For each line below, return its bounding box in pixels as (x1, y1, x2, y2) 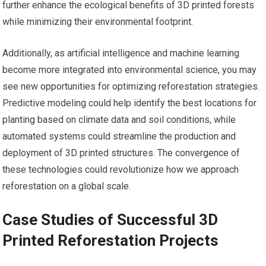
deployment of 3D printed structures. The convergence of (2, 147, 240, 159)
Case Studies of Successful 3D (2, 210, 218, 229)
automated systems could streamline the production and (2, 130, 236, 142)
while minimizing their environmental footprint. (2, 15, 194, 27)
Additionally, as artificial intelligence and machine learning (2, 47, 240, 59)
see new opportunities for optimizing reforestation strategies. (2, 80, 260, 92)
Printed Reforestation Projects (2, 231, 219, 249)
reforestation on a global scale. (2, 180, 131, 192)
